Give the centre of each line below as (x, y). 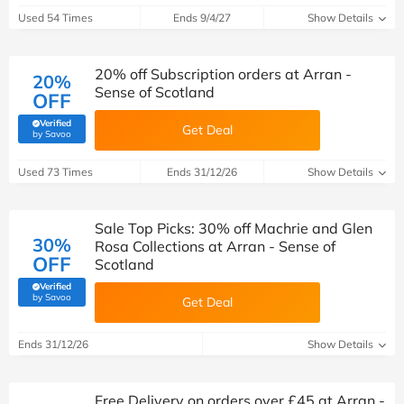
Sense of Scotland (155, 92)
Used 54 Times (55, 18)
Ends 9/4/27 (202, 18)
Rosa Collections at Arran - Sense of (215, 246)
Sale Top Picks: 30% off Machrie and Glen (234, 228)
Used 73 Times (55, 172)
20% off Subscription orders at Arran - (223, 74)
